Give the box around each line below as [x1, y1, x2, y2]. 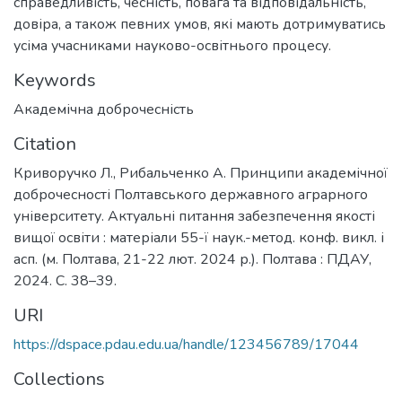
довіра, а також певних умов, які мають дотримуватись [13, 14, 386, 34]
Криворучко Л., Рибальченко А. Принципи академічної [13, 163, 388, 183]
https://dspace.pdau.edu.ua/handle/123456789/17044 [13, 335, 359, 354]
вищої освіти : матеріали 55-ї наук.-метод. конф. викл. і [13, 228, 384, 248]
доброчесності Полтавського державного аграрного [13, 185, 368, 205]
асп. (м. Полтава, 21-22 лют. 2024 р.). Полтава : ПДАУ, [13, 249, 371, 269]
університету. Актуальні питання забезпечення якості [13, 206, 375, 226]
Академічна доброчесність [13, 100, 194, 119]
